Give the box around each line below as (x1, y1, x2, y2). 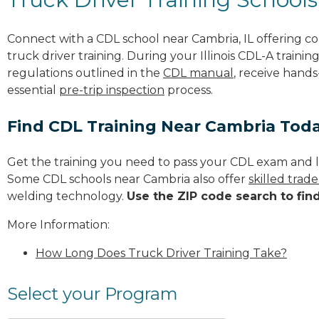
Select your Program (7, 283, 178, 304)
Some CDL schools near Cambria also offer (7, 172, 249, 186)
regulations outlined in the (7, 66, 163, 80)
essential (7, 83, 59, 97)
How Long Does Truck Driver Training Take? (36, 246, 287, 260)
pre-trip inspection (59, 83, 164, 97)
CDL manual (163, 66, 234, 80)
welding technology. (7, 189, 127, 203)
